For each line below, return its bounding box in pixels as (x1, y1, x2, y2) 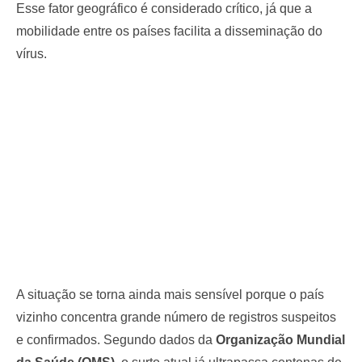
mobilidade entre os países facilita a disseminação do (16, 23, 322, 38)
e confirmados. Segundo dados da (16, 332, 216, 347)
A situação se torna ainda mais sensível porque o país (16, 287, 324, 301)
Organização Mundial (216, 332, 345, 347)
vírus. (16, 46, 47, 61)
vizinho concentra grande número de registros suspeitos (16, 309, 336, 324)
